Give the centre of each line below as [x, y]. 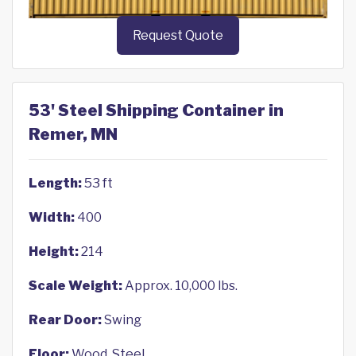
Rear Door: [65, 320]
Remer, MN [73, 135]
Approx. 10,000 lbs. [180, 286]
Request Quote [178, 36]
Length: [55, 184]
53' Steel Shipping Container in [156, 111]
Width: [52, 218]
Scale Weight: [75, 286]
